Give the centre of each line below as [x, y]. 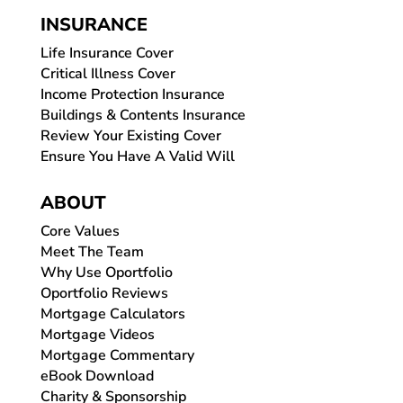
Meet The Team [92, 251]
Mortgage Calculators [112, 313]
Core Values [80, 231]
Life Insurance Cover [107, 53]
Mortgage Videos [97, 334]
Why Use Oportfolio [106, 272]
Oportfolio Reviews [104, 293]
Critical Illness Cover [107, 73]
